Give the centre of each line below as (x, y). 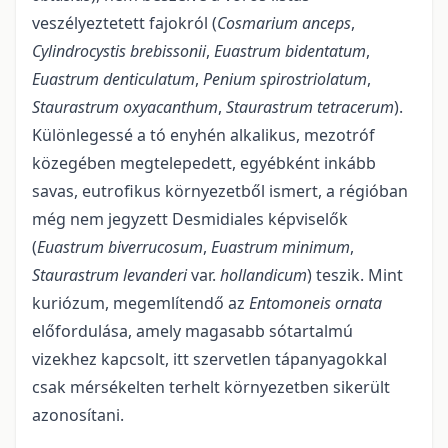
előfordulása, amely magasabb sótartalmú (192, 331)
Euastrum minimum (280, 247)
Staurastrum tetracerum (310, 107)
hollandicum (261, 275)
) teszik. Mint (355, 275)
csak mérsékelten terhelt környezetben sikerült (211, 387)
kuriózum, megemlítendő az (140, 303)
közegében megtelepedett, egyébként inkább (204, 163)
